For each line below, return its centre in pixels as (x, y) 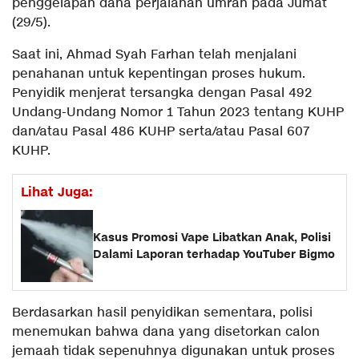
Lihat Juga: (57, 193)
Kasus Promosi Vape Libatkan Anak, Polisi (212, 238)
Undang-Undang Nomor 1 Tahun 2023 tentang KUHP (178, 113)
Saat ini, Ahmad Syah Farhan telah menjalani (154, 55)
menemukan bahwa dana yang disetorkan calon (166, 333)
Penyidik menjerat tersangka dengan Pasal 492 (162, 94)
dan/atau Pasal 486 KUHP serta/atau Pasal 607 (161, 132)
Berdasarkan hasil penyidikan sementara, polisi (162, 313)
